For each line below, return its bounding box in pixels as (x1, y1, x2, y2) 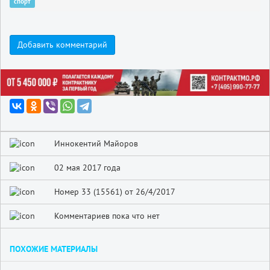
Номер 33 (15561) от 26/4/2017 (54, 186, 176, 197)
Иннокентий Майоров (54, 137, 139, 149)
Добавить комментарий (17, 39, 107, 51)
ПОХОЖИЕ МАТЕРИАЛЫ (10, 243, 98, 254)
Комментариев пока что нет (54, 210, 160, 221)
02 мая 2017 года (54, 162, 121, 173)
